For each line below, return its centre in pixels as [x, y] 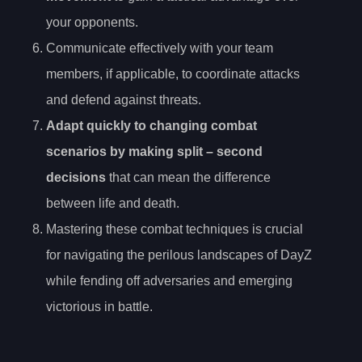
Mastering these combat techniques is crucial [175, 229]
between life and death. [113, 203]
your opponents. [92, 22]
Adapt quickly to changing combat [152, 125]
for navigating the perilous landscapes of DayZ [179, 255]
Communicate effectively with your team [160, 48]
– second [233, 151]
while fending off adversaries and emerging [169, 280]
